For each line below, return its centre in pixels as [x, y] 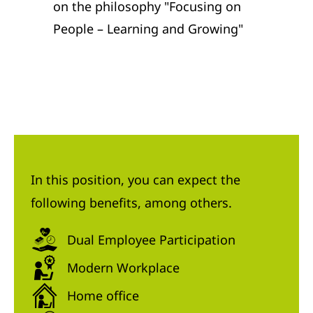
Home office [103, 295]
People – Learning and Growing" [148, 29]
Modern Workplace [123, 267]
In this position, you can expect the [136, 180]
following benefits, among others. [131, 203]
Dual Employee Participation [151, 239]
